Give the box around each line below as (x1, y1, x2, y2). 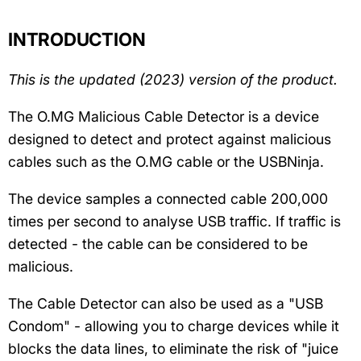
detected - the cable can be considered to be (8, 235, 308, 253)
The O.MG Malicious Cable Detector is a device (8, 108, 319, 126)
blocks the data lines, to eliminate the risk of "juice (8, 340, 338, 358)
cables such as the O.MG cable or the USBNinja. (8, 153, 324, 171)
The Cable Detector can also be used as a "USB (8, 295, 323, 313)
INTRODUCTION (8, 28, 146, 51)
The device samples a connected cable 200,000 (8, 190, 328, 208)
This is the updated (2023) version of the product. (8, 71, 338, 89)
